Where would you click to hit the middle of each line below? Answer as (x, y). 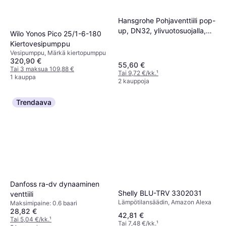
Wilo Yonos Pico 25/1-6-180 (56, 33)
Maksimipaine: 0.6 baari (44, 203)
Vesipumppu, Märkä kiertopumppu (58, 52)
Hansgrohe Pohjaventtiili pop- (167, 21)
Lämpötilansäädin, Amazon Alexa (165, 202)
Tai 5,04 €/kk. (30, 219)
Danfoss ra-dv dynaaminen (55, 184)
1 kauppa (23, 77)
